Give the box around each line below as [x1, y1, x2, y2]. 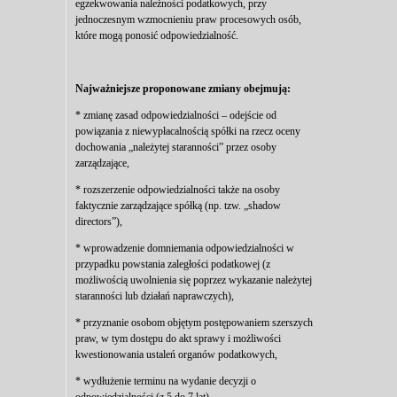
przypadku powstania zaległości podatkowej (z [75, 258, 270, 270]
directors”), [75, 215, 122, 228]
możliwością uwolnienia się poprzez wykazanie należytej [75, 274, 312, 286]
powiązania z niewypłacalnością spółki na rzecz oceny [75, 125, 300, 137]
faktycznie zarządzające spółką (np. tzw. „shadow [75, 199, 281, 212]
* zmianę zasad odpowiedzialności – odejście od [75, 109, 276, 121]
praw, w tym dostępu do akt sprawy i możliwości [75, 332, 281, 345]
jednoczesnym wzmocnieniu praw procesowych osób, [75, 13, 301, 26]
